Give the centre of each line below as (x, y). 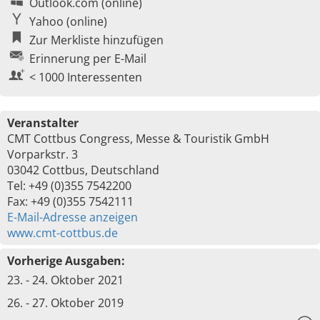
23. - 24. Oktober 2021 (65, 280)
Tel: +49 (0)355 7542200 (69, 186)
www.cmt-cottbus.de (62, 233)
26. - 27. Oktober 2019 (65, 303)
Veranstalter (43, 123)
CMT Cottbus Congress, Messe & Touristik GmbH (138, 139)
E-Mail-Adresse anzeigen (72, 217)
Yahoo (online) (68, 21)
